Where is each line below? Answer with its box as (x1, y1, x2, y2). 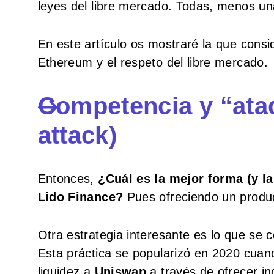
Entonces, (37, 171, 98, 185)
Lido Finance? (37, 190, 124, 204)
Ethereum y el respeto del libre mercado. (37, 55, 268, 69)
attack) (37, 121, 117, 149)
